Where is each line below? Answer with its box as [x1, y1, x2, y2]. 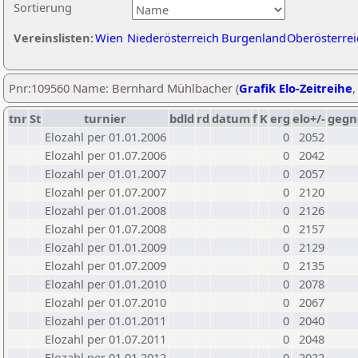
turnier [84, 110, 126, 126]
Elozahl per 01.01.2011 [45, 312, 166, 328]
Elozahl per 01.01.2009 [45, 239, 166, 255]
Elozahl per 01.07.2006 [45, 147, 166, 163]
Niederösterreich [127, 30, 219, 46]
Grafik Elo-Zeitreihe [239, 80, 352, 96]
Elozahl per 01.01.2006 [45, 129, 166, 145]
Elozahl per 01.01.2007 [45, 165, 166, 181]
